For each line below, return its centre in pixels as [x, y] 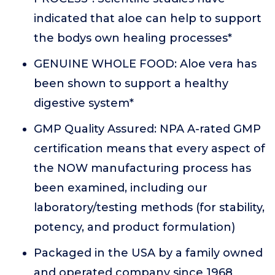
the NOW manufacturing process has [142, 168]
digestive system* [84, 103]
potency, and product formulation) [134, 227]
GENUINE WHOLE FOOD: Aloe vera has [145, 64]
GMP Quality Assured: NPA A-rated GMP [147, 129]
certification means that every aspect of [149, 149]
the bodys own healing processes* [133, 38]
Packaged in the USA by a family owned [148, 253]
